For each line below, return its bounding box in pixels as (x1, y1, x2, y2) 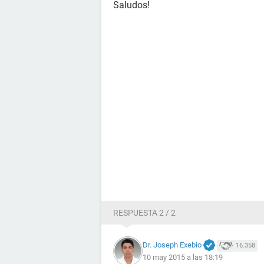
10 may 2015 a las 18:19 (143, 253, 223, 262)
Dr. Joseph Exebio (143, 240, 202, 249)
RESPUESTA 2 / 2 (113, 208, 176, 217)
